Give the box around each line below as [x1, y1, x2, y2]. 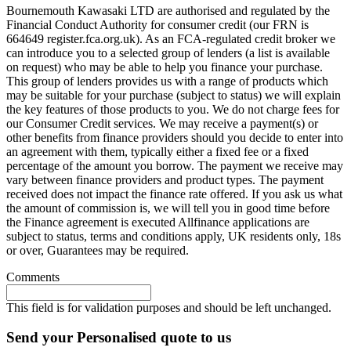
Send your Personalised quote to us [6, 329, 231, 346]
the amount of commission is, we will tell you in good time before [6, 201, 330, 215]
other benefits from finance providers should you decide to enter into [6, 130, 343, 144]
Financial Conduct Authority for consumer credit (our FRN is [6, 17, 309, 31]
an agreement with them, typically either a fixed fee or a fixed [6, 144, 309, 158]
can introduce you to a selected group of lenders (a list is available [6, 45, 330, 60]
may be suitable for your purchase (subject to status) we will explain [6, 88, 341, 102]
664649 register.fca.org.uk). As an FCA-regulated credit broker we [6, 31, 335, 45]
